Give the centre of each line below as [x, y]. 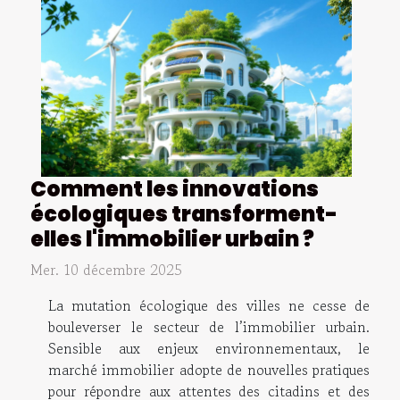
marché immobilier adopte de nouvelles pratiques [209, 370]
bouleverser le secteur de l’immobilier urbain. [209, 327]
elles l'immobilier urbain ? [172, 239]
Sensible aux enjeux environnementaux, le [209, 349]
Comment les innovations [175, 189]
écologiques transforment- [184, 214]
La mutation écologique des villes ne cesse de [209, 306]
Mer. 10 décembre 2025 [106, 270]
